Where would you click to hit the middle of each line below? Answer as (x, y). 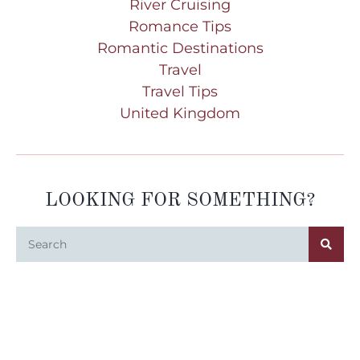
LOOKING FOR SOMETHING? (180, 200)
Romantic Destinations (180, 48)
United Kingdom (180, 113)
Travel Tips (180, 91)
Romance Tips (180, 26)
